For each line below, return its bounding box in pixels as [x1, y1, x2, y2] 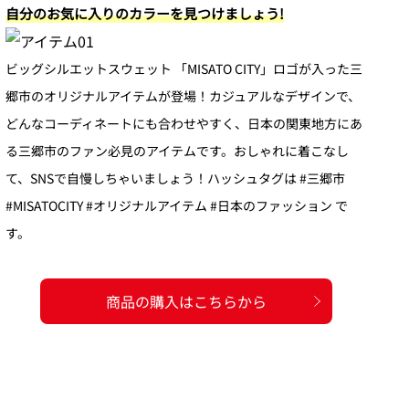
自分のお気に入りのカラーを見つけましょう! [5, 4, 284, 24]
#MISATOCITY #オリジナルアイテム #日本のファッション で [5, 196, 348, 215]
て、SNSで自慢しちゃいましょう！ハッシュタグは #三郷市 [5, 169, 345, 188]
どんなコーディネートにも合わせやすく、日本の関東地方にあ [5, 114, 362, 133]
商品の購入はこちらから [105, 290, 267, 313]
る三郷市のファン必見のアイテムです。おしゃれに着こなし [5, 142, 349, 161]
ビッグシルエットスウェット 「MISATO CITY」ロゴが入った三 [5, 59, 362, 79]
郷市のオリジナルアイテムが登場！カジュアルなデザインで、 [5, 87, 361, 106]
